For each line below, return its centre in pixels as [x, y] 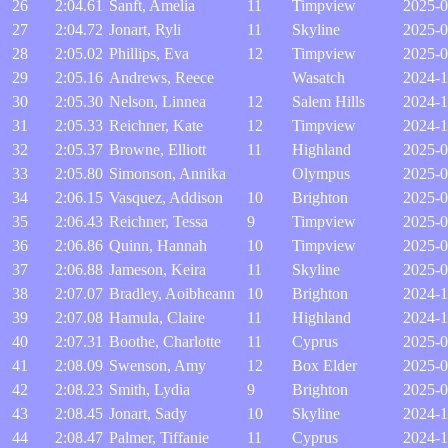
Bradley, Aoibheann [172, 293]
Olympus [321, 173]
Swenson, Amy [157, 365]
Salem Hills [328, 101]
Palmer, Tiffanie [159, 437]
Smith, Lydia [149, 389]
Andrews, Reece [161, 77]
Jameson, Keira [157, 269]
